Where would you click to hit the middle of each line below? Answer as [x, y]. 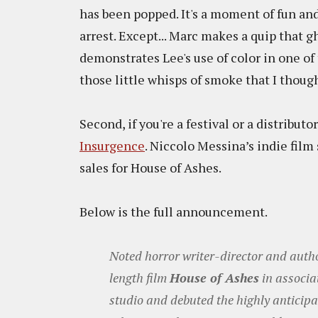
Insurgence [112, 146]
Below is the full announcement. [174, 212]
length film [139, 278]
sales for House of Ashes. [152, 168]
